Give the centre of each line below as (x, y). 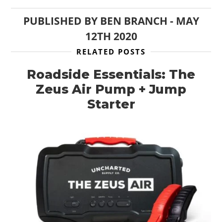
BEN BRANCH (134, 21)
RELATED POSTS (111, 52)
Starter (111, 104)
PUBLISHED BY (61, 21)
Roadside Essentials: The (111, 75)
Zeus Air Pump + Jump (111, 89)
